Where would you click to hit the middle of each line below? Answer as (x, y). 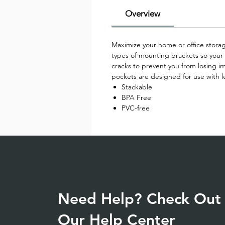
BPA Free (136, 97)
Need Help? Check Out (139, 199)
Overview (143, 14)
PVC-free (136, 108)
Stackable (137, 87)
